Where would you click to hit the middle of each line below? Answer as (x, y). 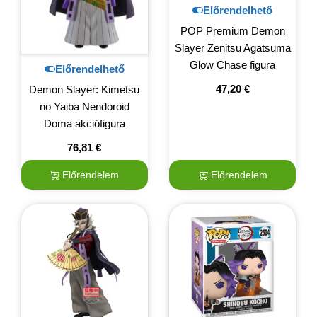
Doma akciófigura (84, 124)
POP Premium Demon (232, 31)
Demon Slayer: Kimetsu (85, 90)
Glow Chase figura (233, 65)
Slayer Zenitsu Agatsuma (232, 48)
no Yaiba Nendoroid (84, 107)
